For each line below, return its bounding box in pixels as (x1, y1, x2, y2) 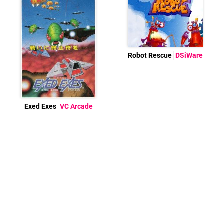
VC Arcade (59, 102, 93, 111)
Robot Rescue (128, 51, 173, 60)
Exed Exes (24, 102, 58, 111)
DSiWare (175, 51, 203, 60)
